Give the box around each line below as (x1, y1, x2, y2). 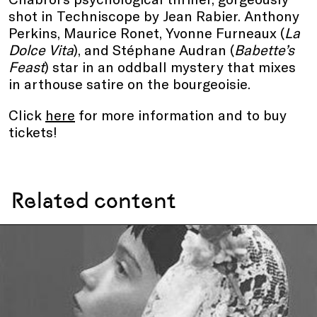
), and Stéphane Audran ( (74, 41, 234, 59)
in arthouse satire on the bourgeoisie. (8, 75, 250, 93)
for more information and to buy (75, 106, 287, 124)
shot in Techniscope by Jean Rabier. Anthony (8, 7, 299, 25)
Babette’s (234, 41, 294, 59)
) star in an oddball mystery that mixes (45, 58, 296, 76)
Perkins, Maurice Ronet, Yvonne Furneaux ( (8, 24, 284, 42)
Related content (11, 188, 176, 214)
